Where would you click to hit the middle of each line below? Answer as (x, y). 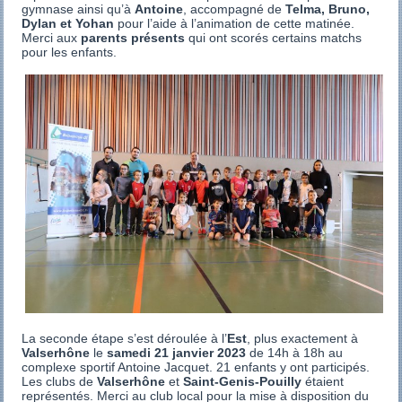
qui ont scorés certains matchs (274, 38)
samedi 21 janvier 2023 (177, 353)
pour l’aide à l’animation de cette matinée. (235, 23)
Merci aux (52, 38)
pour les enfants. (70, 52)
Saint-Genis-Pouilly (243, 381)
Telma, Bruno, (328, 9)
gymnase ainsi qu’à (79, 9)
